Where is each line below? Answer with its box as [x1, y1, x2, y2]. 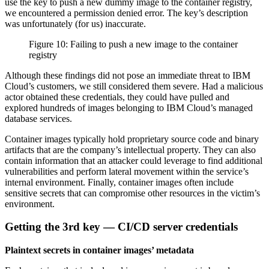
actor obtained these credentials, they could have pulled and [5, 91, 229, 102]
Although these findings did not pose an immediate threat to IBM [5, 70, 250, 80]
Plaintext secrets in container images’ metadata [5, 244, 194, 255]
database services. [5, 113, 72, 124]
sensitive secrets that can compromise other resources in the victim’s [5, 187, 260, 198]
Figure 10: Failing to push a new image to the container [29, 38, 238, 49]
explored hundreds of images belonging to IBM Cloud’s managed [5, 102, 253, 113]
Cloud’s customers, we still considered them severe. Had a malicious [5, 80, 263, 91]
